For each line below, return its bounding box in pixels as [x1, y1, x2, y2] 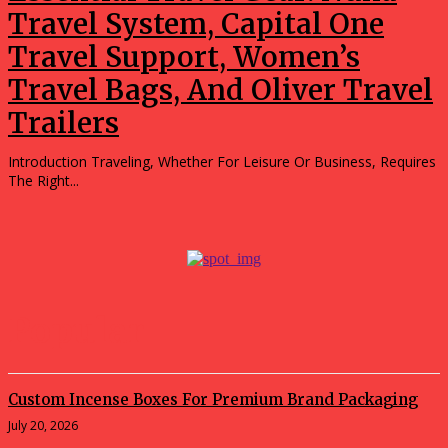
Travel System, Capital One [8, 6, 384, 43]
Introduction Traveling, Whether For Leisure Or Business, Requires [8, 152, 436, 172]
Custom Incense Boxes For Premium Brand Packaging [8, 390, 418, 410]
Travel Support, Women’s [8, 39, 360, 76]
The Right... [8, 171, 79, 191]
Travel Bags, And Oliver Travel [8, 72, 433, 109]
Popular [8, 306, 144, 354]
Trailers [8, 105, 119, 142]
